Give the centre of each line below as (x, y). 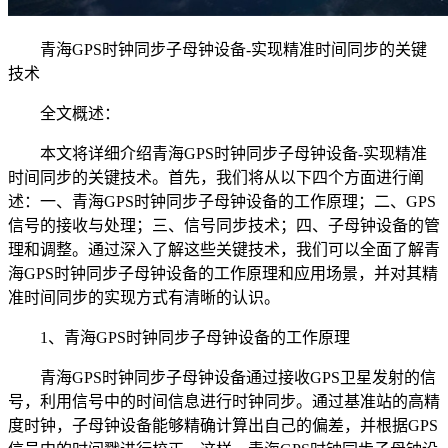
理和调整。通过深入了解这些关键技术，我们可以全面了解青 (224, 249)
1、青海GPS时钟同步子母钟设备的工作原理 (179, 337)
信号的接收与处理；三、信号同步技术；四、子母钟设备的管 (224, 225)
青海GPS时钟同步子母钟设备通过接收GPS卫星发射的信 (222, 377)
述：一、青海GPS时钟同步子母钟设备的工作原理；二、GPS (222, 201)
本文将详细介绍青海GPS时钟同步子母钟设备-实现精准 (217, 153)
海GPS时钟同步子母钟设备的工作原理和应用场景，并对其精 (223, 273)
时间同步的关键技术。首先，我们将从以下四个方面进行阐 (216, 177)
